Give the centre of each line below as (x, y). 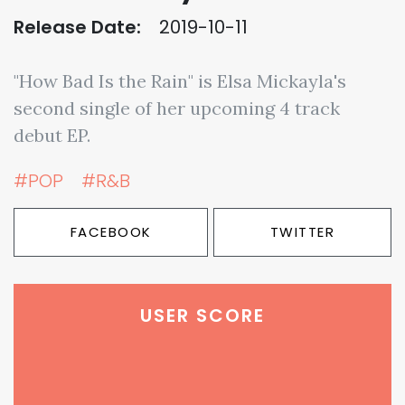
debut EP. (52, 135)
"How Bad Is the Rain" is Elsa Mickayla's (180, 81)
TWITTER (302, 232)
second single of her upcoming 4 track (177, 108)
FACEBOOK (111, 232)
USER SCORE (202, 316)
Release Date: (77, 27)
